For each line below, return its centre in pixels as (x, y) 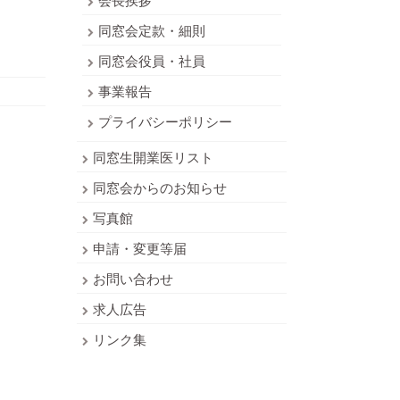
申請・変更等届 (140, 248)
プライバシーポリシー (165, 121)
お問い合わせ (133, 279)
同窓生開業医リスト (153, 157)
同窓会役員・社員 (152, 61)
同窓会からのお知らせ (160, 187)
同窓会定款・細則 (152, 30)
